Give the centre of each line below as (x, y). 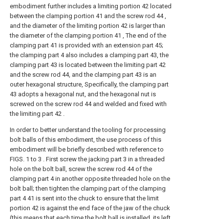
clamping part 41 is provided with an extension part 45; (87, 45)
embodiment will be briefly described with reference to (87, 149)
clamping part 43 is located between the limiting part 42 (88, 65)
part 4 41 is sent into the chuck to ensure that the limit (84, 198)
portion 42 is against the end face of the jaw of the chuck (90, 208)
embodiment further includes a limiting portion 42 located (91, 6)
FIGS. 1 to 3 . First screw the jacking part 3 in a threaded (87, 159)
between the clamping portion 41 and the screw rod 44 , (88, 16)
